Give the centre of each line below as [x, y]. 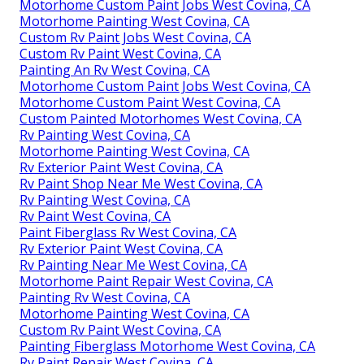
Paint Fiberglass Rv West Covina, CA [128, 232]
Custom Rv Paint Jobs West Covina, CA [135, 37]
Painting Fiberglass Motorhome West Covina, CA [167, 346]
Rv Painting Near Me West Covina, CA [133, 264]
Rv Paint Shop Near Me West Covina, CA [141, 183]
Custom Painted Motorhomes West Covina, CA [160, 118]
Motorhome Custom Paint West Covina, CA [150, 102]
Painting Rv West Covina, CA [105, 297]
